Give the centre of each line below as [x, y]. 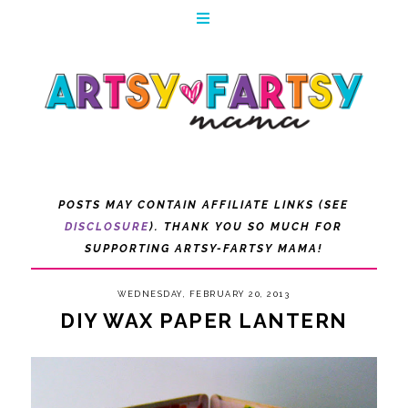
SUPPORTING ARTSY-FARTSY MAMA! [204, 249]
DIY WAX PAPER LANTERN [204, 321]
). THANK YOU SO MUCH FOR [246, 227]
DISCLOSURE [107, 227]
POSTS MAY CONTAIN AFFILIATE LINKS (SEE [204, 205]
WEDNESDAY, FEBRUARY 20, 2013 [204, 295]
